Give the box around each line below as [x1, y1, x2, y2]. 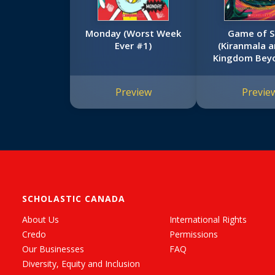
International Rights [169, 214, 247, 226]
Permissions [169, 228, 218, 241]
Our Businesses [22, 243, 84, 255]
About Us [22, 214, 59, 226]
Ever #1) [115, 39, 152, 52]
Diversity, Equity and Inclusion [22, 258, 140, 270]
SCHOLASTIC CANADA [22, 193, 125, 205]
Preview [115, 85, 152, 99]
